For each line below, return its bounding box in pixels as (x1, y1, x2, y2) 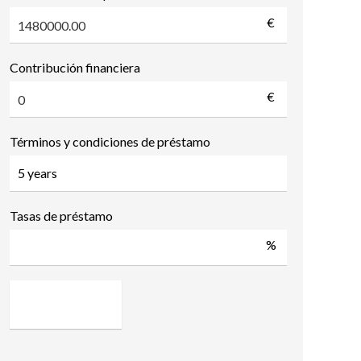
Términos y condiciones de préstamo (10, 134, 210, 149)
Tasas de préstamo (10, 208, 113, 223)
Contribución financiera (10, 60, 140, 75)
